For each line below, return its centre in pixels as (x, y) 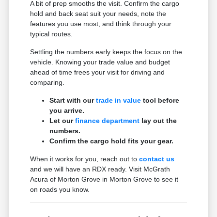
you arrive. (67, 110)
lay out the (158, 120)
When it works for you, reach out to (85, 159)
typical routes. (52, 34)
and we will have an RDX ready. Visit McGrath (100, 169)
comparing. (47, 82)
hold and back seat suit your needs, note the (98, 13)
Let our (62, 120)
